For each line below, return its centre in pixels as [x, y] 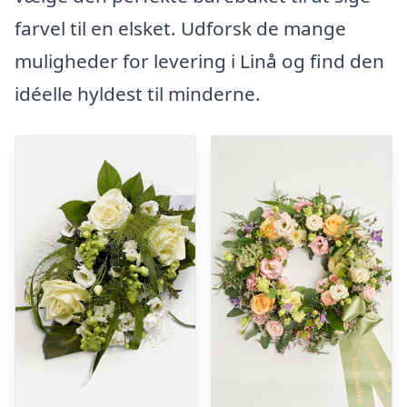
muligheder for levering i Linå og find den [199, 61]
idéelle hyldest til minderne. [138, 94]
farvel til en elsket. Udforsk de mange [180, 29]
